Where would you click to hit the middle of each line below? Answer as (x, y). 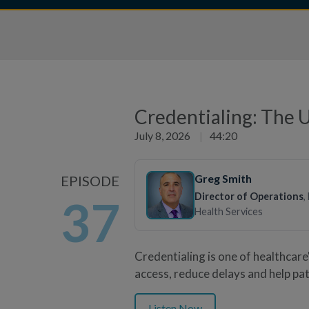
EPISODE (90, 180)
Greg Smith (223, 178)
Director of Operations (249, 196)
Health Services (229, 211)
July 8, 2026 (163, 135)
